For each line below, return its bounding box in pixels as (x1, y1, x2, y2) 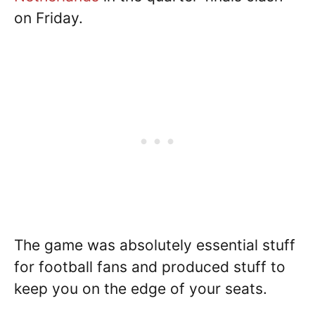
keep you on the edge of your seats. (14, 279, 267, 297)
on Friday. (14, 9, 83, 27)
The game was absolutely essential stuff (14, 236, 295, 254)
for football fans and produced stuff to (14, 257, 285, 276)
